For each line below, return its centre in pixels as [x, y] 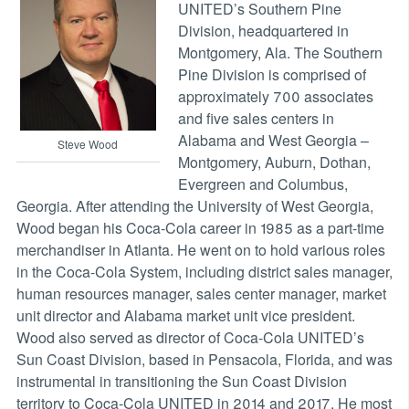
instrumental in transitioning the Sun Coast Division [181, 381]
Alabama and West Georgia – [273, 140]
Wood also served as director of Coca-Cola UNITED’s [190, 337]
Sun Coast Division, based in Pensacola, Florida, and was [204, 359]
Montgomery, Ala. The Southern [280, 52]
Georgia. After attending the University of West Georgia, [194, 205]
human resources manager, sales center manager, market [201, 293]
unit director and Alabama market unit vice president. [185, 315]
